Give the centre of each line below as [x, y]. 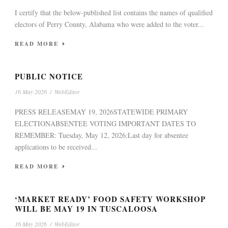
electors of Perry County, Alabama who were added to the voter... [109, 24]
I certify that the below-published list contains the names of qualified [114, 13]
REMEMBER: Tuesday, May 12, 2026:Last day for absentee [102, 135]
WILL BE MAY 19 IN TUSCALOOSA [86, 209]
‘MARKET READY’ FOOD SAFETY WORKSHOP [110, 199]
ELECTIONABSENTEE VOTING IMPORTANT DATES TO [105, 124]
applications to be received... [56, 147]
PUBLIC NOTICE [49, 77]
